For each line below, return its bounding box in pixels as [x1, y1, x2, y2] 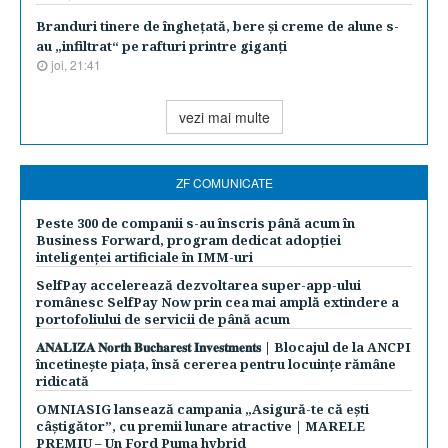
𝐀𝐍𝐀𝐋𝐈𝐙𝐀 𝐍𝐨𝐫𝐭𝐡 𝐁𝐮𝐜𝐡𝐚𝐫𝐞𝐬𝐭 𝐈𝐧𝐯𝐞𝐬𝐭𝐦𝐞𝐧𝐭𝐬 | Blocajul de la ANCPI [36, 338, 411, 356]
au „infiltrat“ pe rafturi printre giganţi [36, 37, 287, 55]
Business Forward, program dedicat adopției [36, 231, 341, 249]
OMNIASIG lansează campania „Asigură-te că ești [36, 400, 369, 418]
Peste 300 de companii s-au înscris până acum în [36, 214, 355, 232]
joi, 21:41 [51, 56, 101, 73]
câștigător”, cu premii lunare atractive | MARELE [36, 417, 365, 435]
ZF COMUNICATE [175, 174, 273, 191]
